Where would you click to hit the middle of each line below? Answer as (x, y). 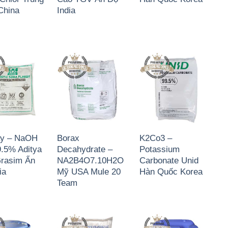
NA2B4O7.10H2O (90, 161)
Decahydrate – (84, 149)
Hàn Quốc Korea (171, 172)
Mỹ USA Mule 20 (89, 172)
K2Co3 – (155, 138)
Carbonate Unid (169, 161)
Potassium (159, 149)
